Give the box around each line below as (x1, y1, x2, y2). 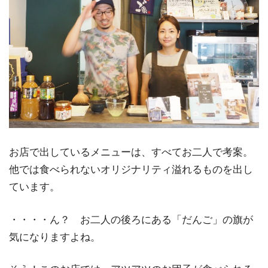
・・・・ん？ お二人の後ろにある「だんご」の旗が (9, 214, 253, 226)
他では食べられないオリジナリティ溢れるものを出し (9, 163, 253, 175)
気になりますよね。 (9, 231, 100, 243)
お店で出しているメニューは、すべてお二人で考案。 (9, 146, 253, 158)
